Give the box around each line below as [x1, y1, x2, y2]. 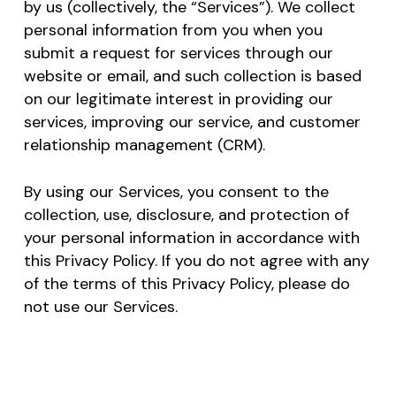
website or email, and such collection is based [23, 65, 362, 87]
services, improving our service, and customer [23, 111, 361, 133]
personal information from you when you [23, 19, 323, 41]
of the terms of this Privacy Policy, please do [23, 273, 350, 294]
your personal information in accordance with [23, 227, 360, 248]
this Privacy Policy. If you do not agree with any [23, 250, 369, 271]
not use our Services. [23, 296, 178, 317]
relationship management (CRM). [23, 134, 265, 156]
